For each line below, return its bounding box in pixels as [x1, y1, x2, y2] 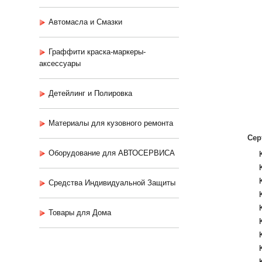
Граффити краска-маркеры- [49, 47, 146, 56]
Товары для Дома [49, 208, 111, 217]
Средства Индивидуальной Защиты [49, 178, 175, 187]
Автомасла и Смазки [49, 18, 122, 26]
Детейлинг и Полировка [49, 89, 132, 98]
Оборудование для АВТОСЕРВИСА [49, 149, 175, 157]
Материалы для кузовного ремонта [49, 119, 173, 127]
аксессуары [39, 59, 81, 68]
